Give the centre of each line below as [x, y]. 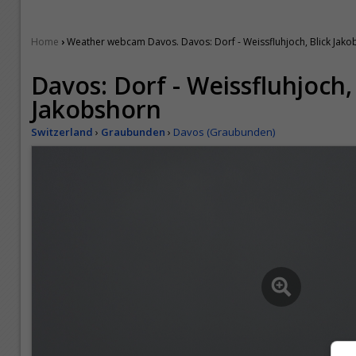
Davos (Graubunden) [224, 132]
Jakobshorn [96, 109]
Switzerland [62, 132]
